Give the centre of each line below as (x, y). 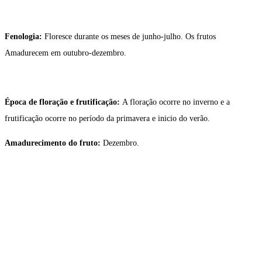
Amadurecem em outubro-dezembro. (65, 53)
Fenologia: (25, 37)
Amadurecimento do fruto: (54, 143)
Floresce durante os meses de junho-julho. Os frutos (130, 37)
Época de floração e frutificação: (63, 102)
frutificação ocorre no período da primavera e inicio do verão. (107, 119)
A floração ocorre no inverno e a (176, 102)
